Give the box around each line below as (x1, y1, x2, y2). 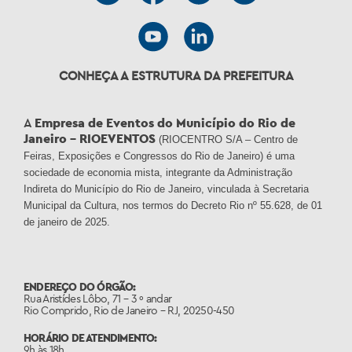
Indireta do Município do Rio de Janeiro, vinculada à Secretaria (24, 182, 309, 195)
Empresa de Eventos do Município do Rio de (35, 114, 295, 130)
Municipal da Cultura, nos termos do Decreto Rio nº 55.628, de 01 (24, 199, 322, 211)
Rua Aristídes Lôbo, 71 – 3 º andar (24, 291, 172, 306)
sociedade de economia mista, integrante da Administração (24, 166, 292, 178)
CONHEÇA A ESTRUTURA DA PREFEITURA (58, 67, 294, 83)
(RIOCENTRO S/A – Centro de (159, 133, 298, 145)
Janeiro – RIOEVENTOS (24, 130, 159, 146)
